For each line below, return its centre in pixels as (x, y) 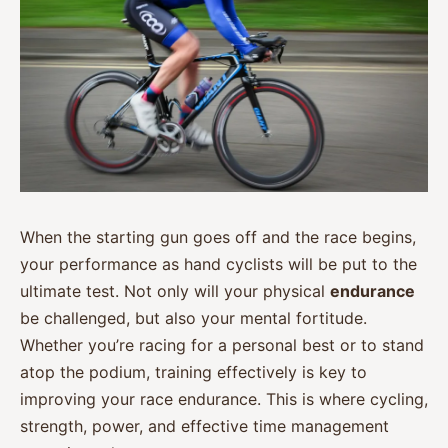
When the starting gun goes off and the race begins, (218, 236)
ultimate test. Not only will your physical (175, 290)
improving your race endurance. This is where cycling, (224, 398)
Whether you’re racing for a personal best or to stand (222, 344)
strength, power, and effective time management (204, 425)
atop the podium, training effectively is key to (193, 371)
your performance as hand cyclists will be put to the (218, 263)
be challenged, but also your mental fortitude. (193, 317)
